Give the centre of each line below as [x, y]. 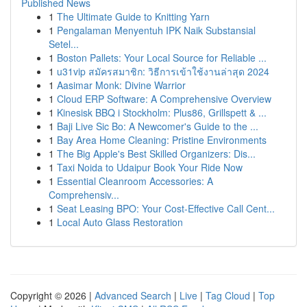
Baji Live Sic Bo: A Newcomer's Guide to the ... [158, 126]
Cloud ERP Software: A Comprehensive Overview [164, 99]
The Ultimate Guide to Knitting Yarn [133, 16]
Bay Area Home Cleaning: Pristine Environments [162, 140]
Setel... [64, 44]
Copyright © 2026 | [52, 295]
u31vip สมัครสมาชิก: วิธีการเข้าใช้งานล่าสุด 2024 [163, 71]
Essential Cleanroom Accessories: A [135, 181]
